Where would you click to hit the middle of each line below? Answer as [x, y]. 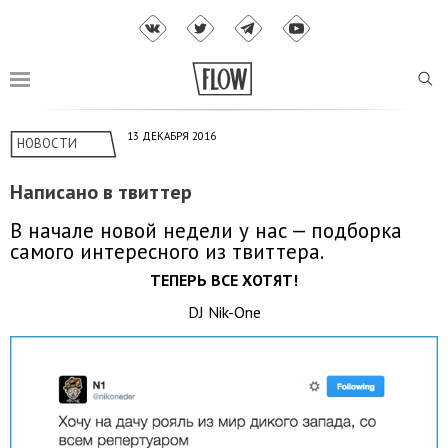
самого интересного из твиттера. [167, 251]
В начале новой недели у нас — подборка [206, 230]
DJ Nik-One [224, 311]
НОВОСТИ [47, 144]
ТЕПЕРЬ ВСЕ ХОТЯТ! [224, 279]
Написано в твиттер [101, 192]
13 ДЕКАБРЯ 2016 [171, 136]
